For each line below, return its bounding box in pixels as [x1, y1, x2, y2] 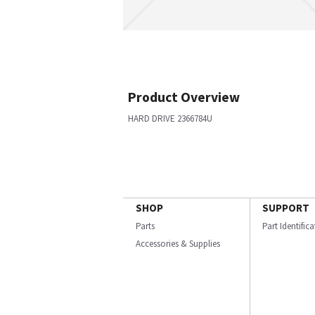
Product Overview [128, 89, 240, 105]
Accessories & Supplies [136, 238, 220, 250]
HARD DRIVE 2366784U [128, 112, 212, 124]
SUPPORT [262, 201, 309, 214]
